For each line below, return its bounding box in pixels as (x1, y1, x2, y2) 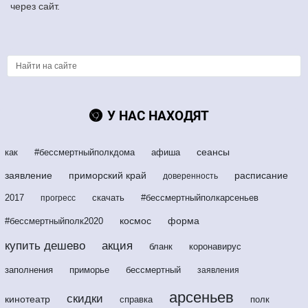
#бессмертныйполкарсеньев (141, 192, 258, 203)
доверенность (163, 171, 218, 181)
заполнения (5, 265, 53, 276)
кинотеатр (5, 294, 50, 305)
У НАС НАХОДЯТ (107, 108, 209, 124)
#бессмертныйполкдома (34, 147, 135, 158)
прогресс (41, 193, 76, 203)
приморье (69, 265, 109, 276)
